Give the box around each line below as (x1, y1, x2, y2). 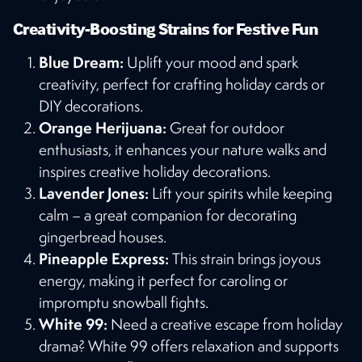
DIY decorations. (39, 95, 143, 116)
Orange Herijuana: (39, 116, 166, 138)
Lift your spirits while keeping (149, 183, 332, 203)
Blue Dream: (39, 51, 124, 73)
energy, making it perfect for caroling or (39, 270, 288, 290)
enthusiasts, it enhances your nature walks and (39, 139, 326, 159)
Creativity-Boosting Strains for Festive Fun (13, 17, 318, 39)
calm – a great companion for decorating (39, 204, 297, 225)
